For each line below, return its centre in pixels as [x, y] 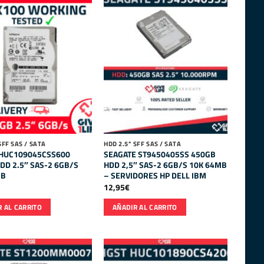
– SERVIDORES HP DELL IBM [155, 175]
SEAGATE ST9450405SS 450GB [160, 154]
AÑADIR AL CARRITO [145, 207]
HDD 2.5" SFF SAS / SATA [143, 143]
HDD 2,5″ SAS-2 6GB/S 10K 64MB [166, 165]
